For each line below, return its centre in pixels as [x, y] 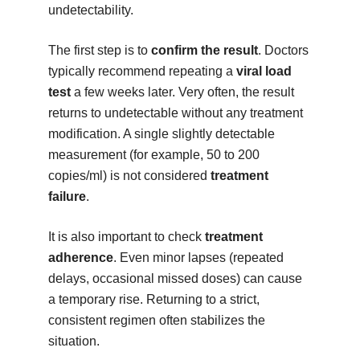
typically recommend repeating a [142, 72]
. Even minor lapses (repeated [198, 258]
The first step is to [99, 51]
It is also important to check [126, 237]
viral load [264, 72]
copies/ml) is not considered [129, 176]
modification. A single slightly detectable [161, 134]
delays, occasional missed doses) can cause [175, 279]
